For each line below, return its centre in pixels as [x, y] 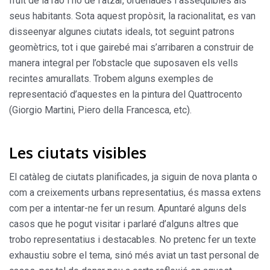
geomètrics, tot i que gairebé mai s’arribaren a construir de [131, 47]
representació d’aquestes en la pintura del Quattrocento [126, 94]
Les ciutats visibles [78, 152]
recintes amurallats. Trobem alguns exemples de [111, 78]
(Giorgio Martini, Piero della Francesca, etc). [100, 110]
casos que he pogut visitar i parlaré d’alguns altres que [124, 224]
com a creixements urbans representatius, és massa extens [135, 192]
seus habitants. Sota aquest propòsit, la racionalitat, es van [132, 16]
